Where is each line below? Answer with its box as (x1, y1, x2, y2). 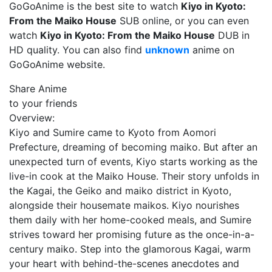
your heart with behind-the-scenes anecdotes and (9, 257, 239, 270)
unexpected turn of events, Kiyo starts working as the (9, 155, 257, 168)
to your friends (9, 97, 77, 109)
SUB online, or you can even (117, 15, 249, 27)
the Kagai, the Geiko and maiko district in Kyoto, (9, 185, 231, 197)
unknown (145, 44, 189, 56)
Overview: (9, 112, 55, 124)
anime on (189, 44, 234, 56)
